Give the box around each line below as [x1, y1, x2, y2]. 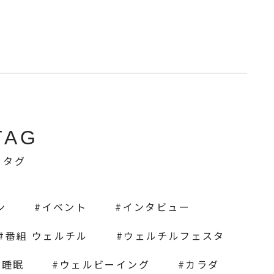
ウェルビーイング [59, 257, 150, 272]
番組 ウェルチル [5, 228, 88, 243]
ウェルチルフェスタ [124, 228, 225, 243]
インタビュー [122, 199, 190, 215]
